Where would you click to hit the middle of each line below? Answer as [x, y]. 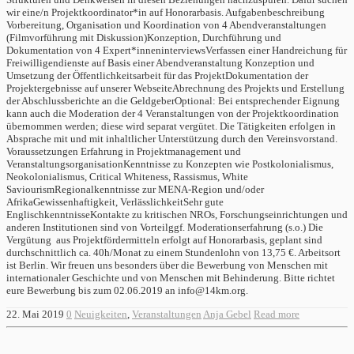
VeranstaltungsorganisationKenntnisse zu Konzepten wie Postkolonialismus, [170, 164]
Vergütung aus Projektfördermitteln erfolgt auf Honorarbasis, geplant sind [164, 240]
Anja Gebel [227, 314]
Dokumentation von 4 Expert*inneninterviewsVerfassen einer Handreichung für [177, 51]
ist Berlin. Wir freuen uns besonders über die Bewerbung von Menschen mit [167, 265]
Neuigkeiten [101, 314]
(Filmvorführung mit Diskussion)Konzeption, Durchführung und [144, 38]
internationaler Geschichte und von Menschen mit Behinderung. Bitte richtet [171, 278]
